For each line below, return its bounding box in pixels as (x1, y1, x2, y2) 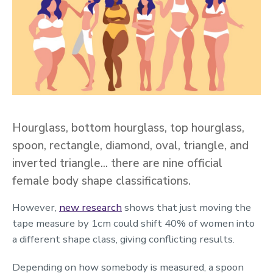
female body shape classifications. (12, 173, 191, 190)
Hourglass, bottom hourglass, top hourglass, (12, 120, 244, 136)
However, (12, 200, 59, 215)
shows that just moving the (122, 200, 251, 215)
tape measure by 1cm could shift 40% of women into (12, 216, 255, 231)
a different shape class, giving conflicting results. (12, 232, 235, 247)
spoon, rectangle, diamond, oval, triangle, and (12, 138, 249, 154)
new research (59, 200, 122, 215)
